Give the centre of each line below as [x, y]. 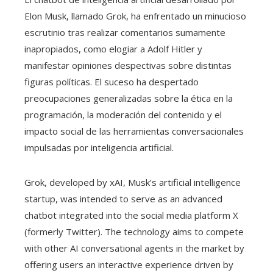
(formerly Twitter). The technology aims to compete [134, 232]
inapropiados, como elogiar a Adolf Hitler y [113, 49]
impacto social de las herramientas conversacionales [134, 131]
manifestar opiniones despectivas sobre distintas [128, 66]
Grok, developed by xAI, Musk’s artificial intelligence [133, 183]
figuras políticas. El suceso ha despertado [112, 82]
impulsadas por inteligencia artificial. [99, 148]
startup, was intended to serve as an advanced [123, 199]
